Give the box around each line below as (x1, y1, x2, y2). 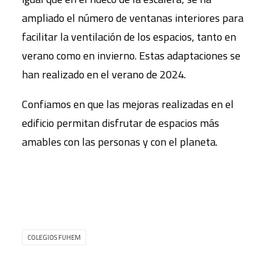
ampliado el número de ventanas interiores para (22, 10, 243, 27)
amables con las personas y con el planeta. (22, 134, 217, 151)
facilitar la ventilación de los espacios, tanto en (22, 29, 236, 46)
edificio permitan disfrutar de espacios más (22, 115, 219, 132)
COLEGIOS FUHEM (27, 233, 81, 243)
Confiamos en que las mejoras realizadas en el (22, 96, 234, 113)
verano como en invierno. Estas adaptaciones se (22, 47, 240, 64)
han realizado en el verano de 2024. (22, 66, 186, 83)
